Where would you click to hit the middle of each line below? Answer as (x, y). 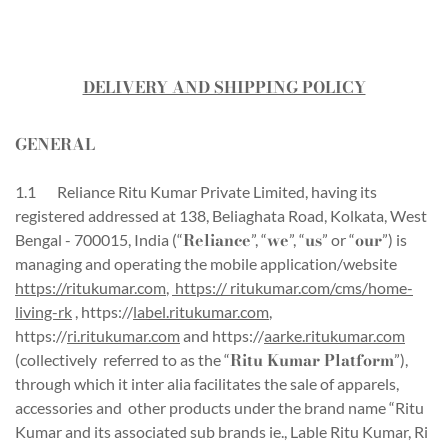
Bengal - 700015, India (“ (99, 239)
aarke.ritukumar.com (334, 335)
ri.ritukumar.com (123, 335)
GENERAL (55, 144)
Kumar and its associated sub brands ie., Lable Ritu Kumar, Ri (221, 431)
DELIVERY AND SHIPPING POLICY (224, 87)
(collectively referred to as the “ (122, 359)
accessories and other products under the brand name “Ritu (219, 407)
